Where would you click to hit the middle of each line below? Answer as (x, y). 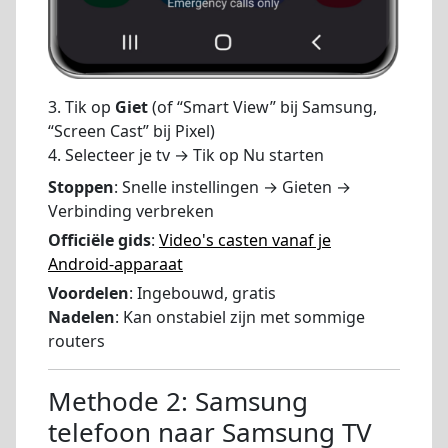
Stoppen (81, 187)
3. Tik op (81, 107)
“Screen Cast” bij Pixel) (131, 131)
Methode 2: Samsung (178, 400)
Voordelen (88, 292)
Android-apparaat (115, 264)
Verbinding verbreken (131, 211)
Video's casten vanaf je (245, 240)
